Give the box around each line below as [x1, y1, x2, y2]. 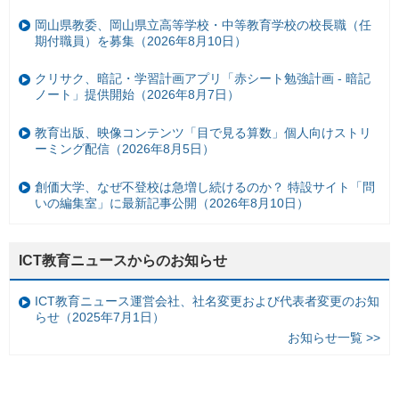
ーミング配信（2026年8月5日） [35, 142, 215, 157]
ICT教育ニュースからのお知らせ [19, 252, 227, 268]
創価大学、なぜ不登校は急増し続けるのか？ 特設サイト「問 [35, 179, 375, 194]
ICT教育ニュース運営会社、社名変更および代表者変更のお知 [35, 294, 379, 309]
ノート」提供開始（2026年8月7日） [35, 87, 240, 102]
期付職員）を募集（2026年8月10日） [35, 33, 247, 48]
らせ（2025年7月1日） [35, 310, 165, 325]
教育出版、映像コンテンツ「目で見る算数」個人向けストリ [35, 126, 371, 141]
